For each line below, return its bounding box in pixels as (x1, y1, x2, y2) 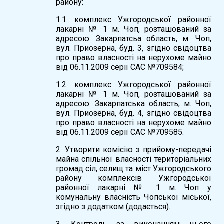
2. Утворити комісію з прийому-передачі (55, 144, 211, 154)
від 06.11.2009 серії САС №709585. (55, 127, 184, 137)
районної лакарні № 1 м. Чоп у (55, 182, 211, 192)
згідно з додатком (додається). (55, 201, 170, 211)
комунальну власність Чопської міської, (55, 192, 211, 202)
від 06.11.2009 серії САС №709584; (55, 62, 184, 72)
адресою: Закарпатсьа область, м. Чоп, (55, 33, 211, 43)
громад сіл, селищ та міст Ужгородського (55, 163, 211, 173)
